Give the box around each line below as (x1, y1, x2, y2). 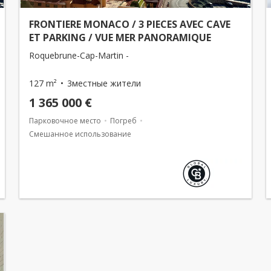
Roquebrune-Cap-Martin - (29, 50, 129, 61)
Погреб (110, 116, 137, 126)
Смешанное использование (29, 129, 131, 139)
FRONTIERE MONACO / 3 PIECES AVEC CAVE (29, 18, 230, 31)
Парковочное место (29, 116, 101, 126)
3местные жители (67, 77, 141, 89)
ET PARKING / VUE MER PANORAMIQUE (29, 31, 211, 44)
